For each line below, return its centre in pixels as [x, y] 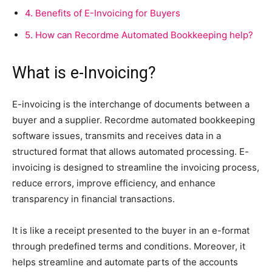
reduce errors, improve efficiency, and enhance [114, 183]
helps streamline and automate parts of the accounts [125, 262]
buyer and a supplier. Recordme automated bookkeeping [134, 120]
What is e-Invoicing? [86, 73]
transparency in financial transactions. [95, 199]
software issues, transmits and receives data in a [117, 135]
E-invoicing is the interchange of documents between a [131, 104]
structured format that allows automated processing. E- [131, 151]
